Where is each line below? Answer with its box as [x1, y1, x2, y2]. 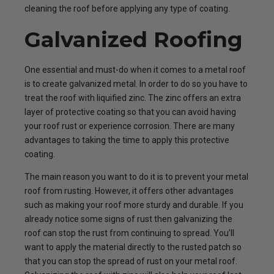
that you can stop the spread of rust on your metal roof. [24, 256, 237, 266]
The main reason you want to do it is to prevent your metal [24, 172, 248, 182]
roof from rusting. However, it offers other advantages [24, 186, 234, 196]
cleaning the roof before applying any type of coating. [24, 4, 232, 13]
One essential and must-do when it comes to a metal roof [24, 65, 246, 75]
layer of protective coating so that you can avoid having [24, 107, 236, 117]
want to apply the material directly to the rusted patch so [24, 242, 242, 252]
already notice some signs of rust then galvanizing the [24, 214, 232, 224]
